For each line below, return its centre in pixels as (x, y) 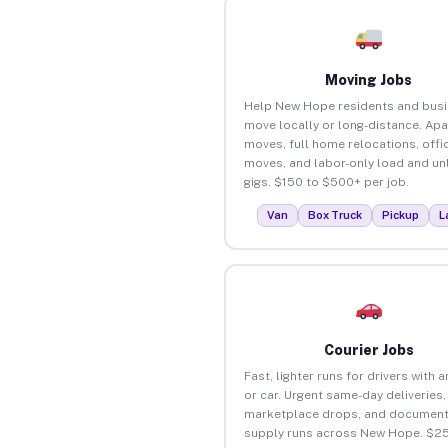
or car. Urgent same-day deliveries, (344, 394)
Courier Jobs (368, 349)
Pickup (401, 214)
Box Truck (335, 214)
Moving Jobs (369, 79)
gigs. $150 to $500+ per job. (326, 181)
